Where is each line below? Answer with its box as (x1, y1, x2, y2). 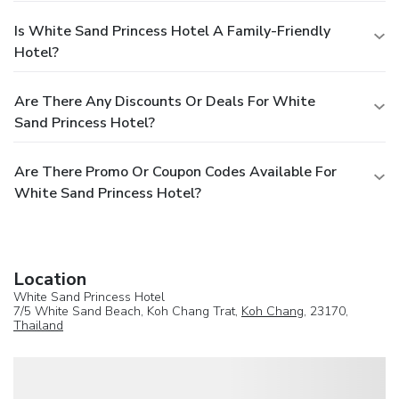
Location (13, 267, 86, 292)
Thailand (13, 317, 63, 335)
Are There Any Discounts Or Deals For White (14, 92, 315, 112)
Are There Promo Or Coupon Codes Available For (14, 162, 337, 183)
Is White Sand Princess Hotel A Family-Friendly (14, 21, 330, 42)
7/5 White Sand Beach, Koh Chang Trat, (13, 303, 241, 321)
